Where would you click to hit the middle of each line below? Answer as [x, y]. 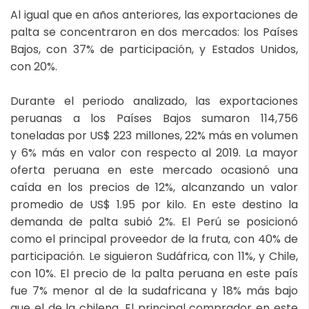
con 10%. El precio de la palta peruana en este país [154, 273]
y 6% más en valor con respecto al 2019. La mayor [154, 152]
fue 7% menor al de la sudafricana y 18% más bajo [154, 290]
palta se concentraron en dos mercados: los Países [154, 32]
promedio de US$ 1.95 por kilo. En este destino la [154, 204]
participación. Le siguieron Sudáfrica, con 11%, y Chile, [154, 256]
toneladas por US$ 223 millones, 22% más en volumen [154, 135]
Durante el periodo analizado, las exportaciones [154, 101]
